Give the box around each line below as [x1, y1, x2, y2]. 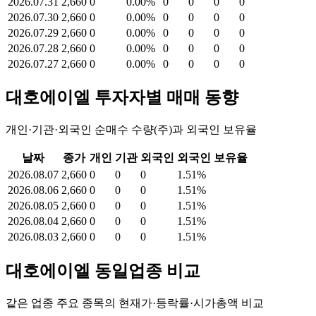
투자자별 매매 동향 [90, 88, 238, 107]
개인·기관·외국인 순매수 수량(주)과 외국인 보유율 [6, 123, 257, 136]
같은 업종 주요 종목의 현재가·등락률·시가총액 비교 [6, 297, 264, 310]
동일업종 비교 [90, 262, 200, 281]
